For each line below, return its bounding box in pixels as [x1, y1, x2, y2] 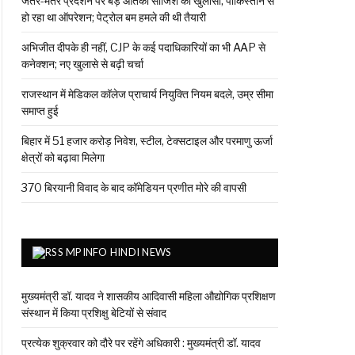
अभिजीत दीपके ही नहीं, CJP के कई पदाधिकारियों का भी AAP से [21, 40, 265, 54]
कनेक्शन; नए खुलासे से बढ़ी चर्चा [21, 56, 143, 71]
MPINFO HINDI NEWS [66, 245, 172, 258]
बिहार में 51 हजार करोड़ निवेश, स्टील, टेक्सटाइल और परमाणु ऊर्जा [21, 133, 273, 147]
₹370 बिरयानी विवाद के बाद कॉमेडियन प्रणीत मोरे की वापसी [21, 180, 246, 194]
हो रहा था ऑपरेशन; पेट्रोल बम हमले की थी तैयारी [21, 10, 206, 24]
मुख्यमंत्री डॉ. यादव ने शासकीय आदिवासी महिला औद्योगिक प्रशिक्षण [21, 288, 276, 303]
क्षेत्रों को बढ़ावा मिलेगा [21, 150, 105, 164]
